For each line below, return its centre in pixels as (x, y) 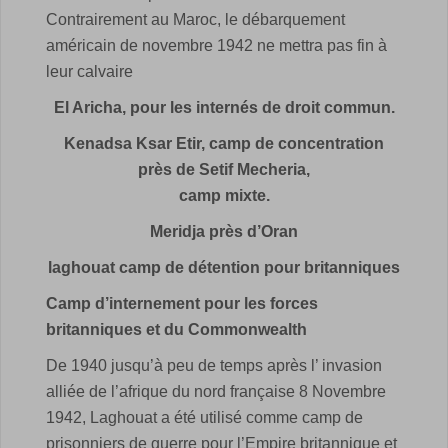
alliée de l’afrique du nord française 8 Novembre (216, 391)
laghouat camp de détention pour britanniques (224, 267)
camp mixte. (224, 195)
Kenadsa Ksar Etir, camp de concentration (224, 143)
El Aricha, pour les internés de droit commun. (224, 107)
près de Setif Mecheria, (224, 169)
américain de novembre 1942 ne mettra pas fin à (216, 45)
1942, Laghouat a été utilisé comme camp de (204, 417)
